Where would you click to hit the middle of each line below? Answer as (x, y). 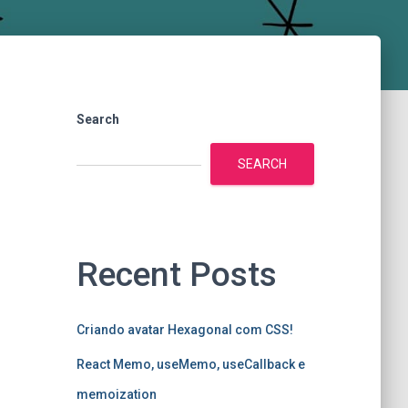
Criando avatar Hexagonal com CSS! (184, 330)
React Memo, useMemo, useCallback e (190, 364)
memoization (116, 394)
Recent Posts (176, 275)
